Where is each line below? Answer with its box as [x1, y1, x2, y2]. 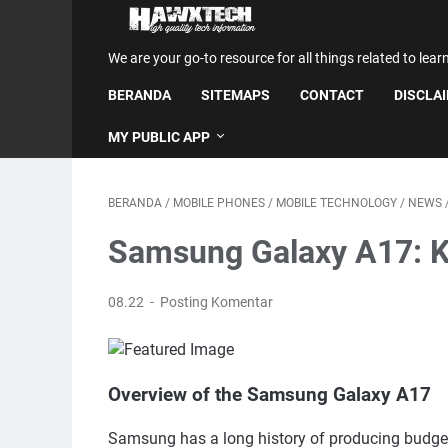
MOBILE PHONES [173, 196, 265, 210]
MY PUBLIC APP [108, 129, 210, 145]
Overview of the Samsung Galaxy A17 [108, 383, 431, 406]
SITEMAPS [201, 87, 270, 103]
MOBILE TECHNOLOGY [276, 196, 397, 210]
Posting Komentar [160, 294, 274, 310]
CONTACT [300, 87, 364, 103]
